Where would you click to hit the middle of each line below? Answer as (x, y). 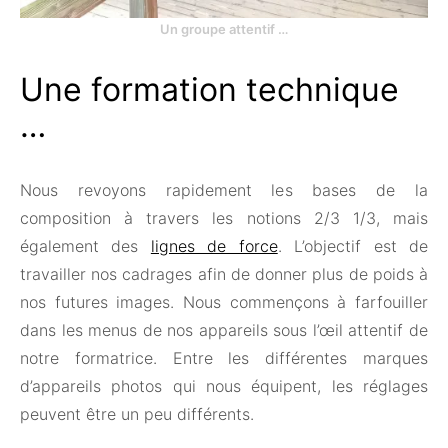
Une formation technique (209, 89)
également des (85, 245)
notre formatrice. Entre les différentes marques (224, 357)
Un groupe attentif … (224, 28)
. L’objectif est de (353, 245)
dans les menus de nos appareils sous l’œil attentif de (224, 329)
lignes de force (214, 245)
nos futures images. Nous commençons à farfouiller (224, 301)
